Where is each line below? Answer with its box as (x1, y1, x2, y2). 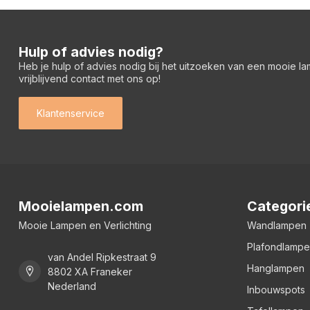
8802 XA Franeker (48, 265, 132, 277)
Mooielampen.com (19, 197, 143, 215)
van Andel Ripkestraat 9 (48, 250, 156, 263)
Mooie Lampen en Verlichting (19, 219, 152, 231)
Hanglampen (247, 262, 304, 274)
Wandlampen (247, 219, 307, 231)
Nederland (48, 280, 96, 292)
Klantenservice (37, 107, 104, 119)
